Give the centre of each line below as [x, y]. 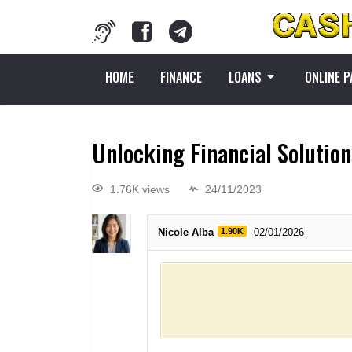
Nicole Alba [186, 233]
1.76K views [140, 190]
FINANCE [181, 77]
